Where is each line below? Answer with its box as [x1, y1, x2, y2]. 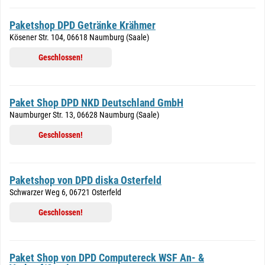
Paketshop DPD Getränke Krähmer [9, 19, 156, 31]
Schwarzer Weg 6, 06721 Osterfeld [9, 188, 121, 197]
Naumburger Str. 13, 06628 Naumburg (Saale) [9, 110, 159, 119]
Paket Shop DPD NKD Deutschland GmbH [9, 96, 183, 109]
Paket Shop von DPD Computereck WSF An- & [9, 251, 204, 264]
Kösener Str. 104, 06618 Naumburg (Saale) [9, 33, 149, 42]
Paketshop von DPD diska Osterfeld [9, 174, 161, 186]
